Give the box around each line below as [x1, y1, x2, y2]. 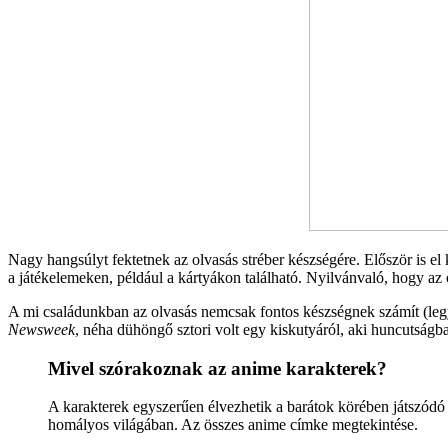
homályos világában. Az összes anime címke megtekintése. [48, 416, 418, 434]
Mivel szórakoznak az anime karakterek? [48, 357, 387, 379]
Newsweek [8, 320, 75, 338]
